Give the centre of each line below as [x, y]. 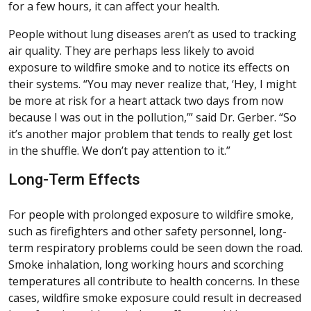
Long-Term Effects [74, 180]
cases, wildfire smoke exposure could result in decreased [155, 298]
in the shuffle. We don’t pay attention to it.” [119, 151]
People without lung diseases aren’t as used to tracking [152, 34]
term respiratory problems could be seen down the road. [155, 248]
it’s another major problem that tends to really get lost [150, 134]
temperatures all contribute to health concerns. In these [154, 281]
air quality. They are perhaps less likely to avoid [131, 51]
